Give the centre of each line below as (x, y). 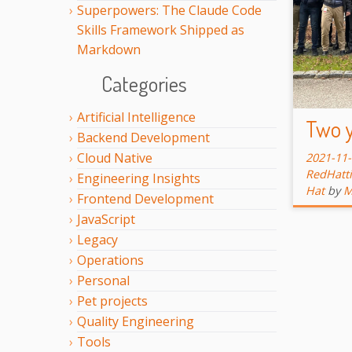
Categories (144, 84)
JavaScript (106, 220)
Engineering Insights (139, 179)
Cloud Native (115, 158)
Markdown (109, 49)
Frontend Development (145, 199)
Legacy (97, 240)
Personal (103, 281)
